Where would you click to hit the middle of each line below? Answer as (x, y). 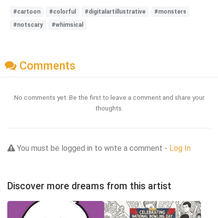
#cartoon (27, 11)
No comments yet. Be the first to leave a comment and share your (109, 98)
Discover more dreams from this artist (89, 186)
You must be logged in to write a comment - (92, 148)
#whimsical (67, 25)
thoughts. (109, 108)
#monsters (170, 11)
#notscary (28, 25)
